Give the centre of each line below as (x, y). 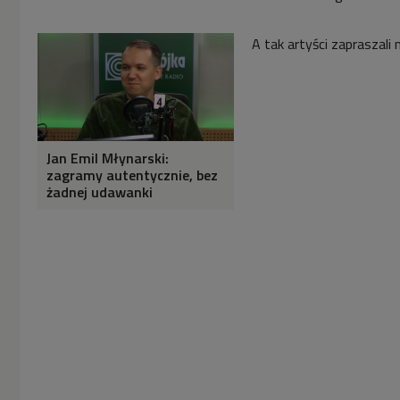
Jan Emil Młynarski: (108, 158)
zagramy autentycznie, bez (132, 175)
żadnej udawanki (100, 192)
